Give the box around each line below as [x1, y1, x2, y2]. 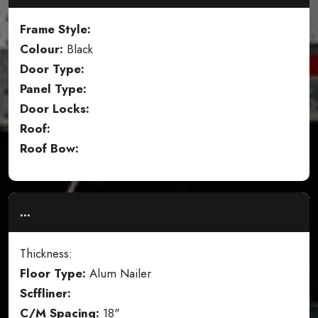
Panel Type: [20, 80, 87, 98]
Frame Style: [20, 21, 91, 38]
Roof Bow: [20, 140, 79, 158]
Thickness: [20, 245, 72, 263]
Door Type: [20, 60, 84, 78]
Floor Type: [20, 265, 86, 283]
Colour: [20, 40, 63, 58]
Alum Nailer [86, 265, 151, 283]
